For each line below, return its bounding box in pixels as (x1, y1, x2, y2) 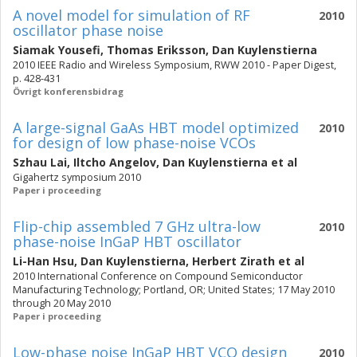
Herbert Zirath (192, 253, 275, 269)
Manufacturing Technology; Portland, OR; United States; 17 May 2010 (13, 283, 335, 296)
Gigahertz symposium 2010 (13, 171, 141, 184)
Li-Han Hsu (13, 253, 74, 269)
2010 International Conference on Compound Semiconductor (13, 269, 303, 283)
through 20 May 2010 (13, 296, 111, 310)
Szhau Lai (13, 155, 67, 170)
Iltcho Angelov (73, 155, 156, 170)
